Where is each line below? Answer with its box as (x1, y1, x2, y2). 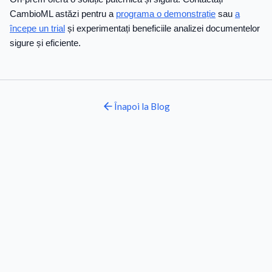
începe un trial (10, 23, 65, 34)
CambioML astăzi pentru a (10, 8, 116, 19)
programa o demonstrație (116, 8, 216, 19)
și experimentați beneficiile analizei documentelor (65, 23, 260, 34)
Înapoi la (114, 101, 149, 112)
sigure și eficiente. (10, 38, 81, 49)
